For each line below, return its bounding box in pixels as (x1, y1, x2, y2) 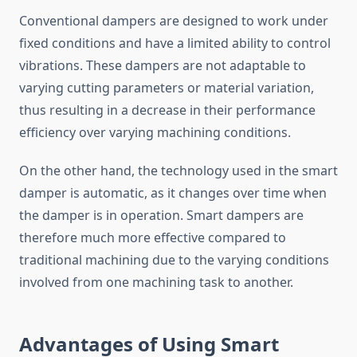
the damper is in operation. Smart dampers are (19, 206, 304, 225)
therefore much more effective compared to (19, 229, 286, 247)
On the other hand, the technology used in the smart (19, 162, 338, 180)
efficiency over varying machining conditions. (19, 124, 291, 142)
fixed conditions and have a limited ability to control (19, 34, 331, 53)
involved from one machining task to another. (19, 273, 293, 292)
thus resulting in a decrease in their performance (19, 101, 316, 120)
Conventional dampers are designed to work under (19, 12, 328, 30)
